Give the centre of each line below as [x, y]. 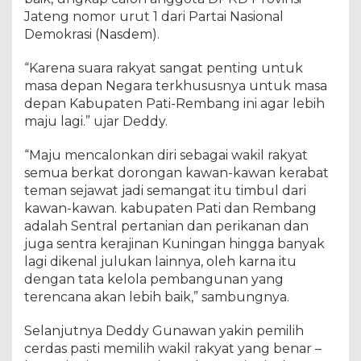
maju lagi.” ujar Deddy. [96, 122]
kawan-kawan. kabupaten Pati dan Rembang [170, 209]
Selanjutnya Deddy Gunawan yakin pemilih [164, 331]
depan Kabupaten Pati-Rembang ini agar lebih [174, 104]
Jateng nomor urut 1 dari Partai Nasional [154, 17]
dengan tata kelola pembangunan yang [154, 280]
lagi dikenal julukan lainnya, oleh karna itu [160, 262]
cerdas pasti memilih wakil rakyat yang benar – [173, 349]
